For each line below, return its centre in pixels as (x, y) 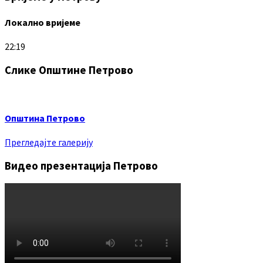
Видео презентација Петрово (81, 166)
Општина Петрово (45, 118)
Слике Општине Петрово (69, 70)
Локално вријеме (43, 22)
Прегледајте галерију (49, 142)
